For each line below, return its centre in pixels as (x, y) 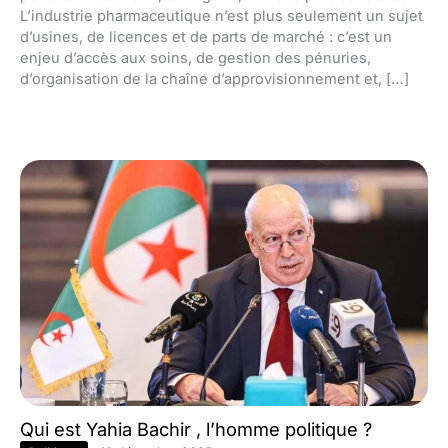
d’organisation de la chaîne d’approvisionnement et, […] (214, 79)
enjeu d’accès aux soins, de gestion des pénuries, (195, 58)
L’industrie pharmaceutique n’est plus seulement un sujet (221, 16)
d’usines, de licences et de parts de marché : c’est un (206, 37)
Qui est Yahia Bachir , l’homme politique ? (196, 429)
